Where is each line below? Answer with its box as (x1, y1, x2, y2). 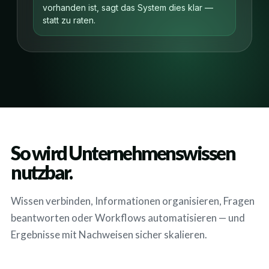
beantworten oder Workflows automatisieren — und (11, 211, 245, 224)
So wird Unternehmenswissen (11, 141, 235, 165)
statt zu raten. (43, 15, 95, 25)
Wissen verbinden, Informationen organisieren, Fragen (11, 195, 255, 207)
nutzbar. (11, 160, 71, 184)
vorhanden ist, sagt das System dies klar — (43, 2, 213, 13)
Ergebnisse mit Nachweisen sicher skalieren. (11, 228, 207, 241)
